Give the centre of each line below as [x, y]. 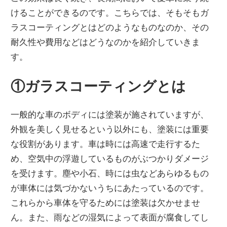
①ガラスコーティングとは [99, 86]
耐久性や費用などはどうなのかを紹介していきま [106, 42]
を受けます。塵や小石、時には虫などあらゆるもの [110, 173]
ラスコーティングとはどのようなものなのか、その [110, 27]
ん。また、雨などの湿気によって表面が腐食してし [110, 217]
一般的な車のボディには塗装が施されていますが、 [110, 115]
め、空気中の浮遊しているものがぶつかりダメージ [110, 159]
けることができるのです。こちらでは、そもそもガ [110, 12]
